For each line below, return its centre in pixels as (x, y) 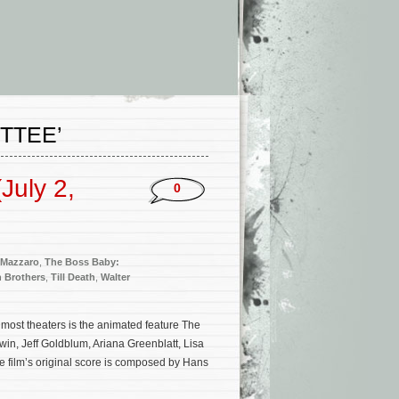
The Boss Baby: (82, 262)
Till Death (73, 277)
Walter (115, 277)
